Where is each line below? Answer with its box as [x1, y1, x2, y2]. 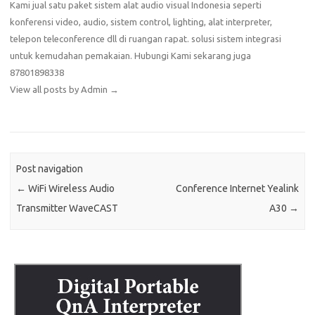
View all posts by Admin [10, 84, 110, 94]
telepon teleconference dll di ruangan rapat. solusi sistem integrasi [10, 33, 281, 44]
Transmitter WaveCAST [16, 202, 119, 214]
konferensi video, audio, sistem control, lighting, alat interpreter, [10, 16, 272, 27]
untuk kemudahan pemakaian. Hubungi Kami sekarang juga [10, 50, 251, 60]
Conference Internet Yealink [175, 183, 299, 195]
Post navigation [16, 163, 84, 175]
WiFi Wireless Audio [26, 183, 115, 195]
